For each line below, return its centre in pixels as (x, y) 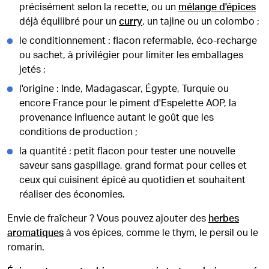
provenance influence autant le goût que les (116, 118)
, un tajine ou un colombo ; (201, 22)
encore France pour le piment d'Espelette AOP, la (128, 103)
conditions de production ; (78, 132)
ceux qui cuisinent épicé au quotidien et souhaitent (132, 180)
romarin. (26, 247)
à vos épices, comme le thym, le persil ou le (161, 233)
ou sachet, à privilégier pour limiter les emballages (131, 55)
